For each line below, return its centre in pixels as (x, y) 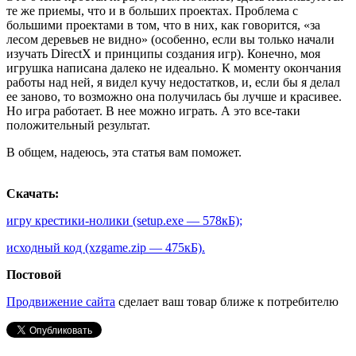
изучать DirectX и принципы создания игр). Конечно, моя (163, 53)
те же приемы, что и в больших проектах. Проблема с (152, 10)
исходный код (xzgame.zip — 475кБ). (106, 247)
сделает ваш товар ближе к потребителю (227, 301)
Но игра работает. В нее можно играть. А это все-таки (153, 110)
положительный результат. (78, 125)
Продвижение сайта (61, 301)
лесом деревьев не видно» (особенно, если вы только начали (170, 39)
